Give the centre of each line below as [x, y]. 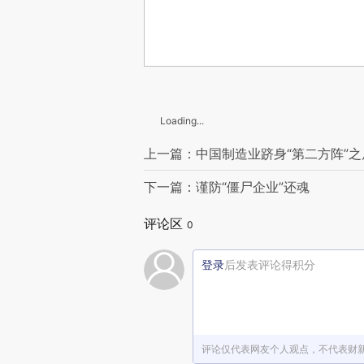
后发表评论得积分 [270, 264]
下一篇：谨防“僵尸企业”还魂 [227, 187]
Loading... [182, 121]
